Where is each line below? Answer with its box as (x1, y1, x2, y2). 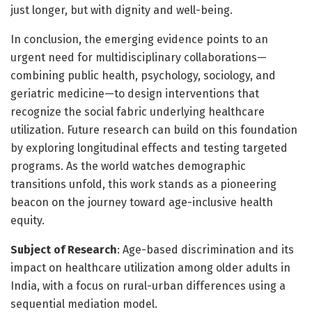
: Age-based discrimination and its (117, 242, 294, 256)
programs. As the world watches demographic (10, 159, 246, 173)
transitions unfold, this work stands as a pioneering (10, 177, 276, 191)
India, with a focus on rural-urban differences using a (10, 279, 286, 292)
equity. (10, 213, 45, 227)
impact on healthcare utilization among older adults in (10, 260, 290, 274)
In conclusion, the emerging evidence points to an (10, 32, 268, 46)
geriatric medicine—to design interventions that (10, 86, 259, 100)
